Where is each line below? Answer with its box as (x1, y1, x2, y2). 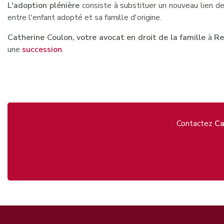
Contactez (176, 117, 214, 129)
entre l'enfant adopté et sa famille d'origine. (7, 11, 161, 23)
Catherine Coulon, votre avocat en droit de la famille (7, 31, 205, 43)
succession (22, 43, 62, 55)
